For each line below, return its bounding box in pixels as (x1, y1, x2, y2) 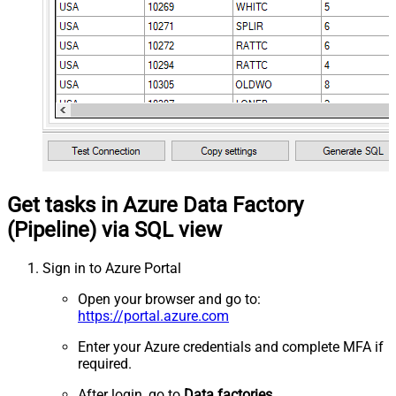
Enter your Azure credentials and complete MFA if (78, 339, 384, 356)
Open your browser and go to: (78, 291, 261, 308)
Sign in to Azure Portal (42, 260, 181, 278)
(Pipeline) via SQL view (7, 217, 222, 243)
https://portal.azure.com (78, 308, 229, 325)
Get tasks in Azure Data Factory (7, 193, 303, 218)
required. (78, 355, 132, 373)
